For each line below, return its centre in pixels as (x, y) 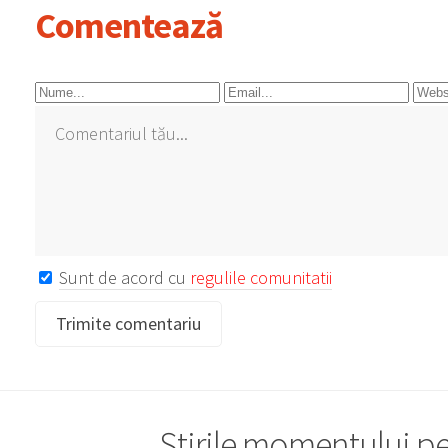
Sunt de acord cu (124, 277)
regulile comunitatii (261, 277)
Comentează (129, 25)
